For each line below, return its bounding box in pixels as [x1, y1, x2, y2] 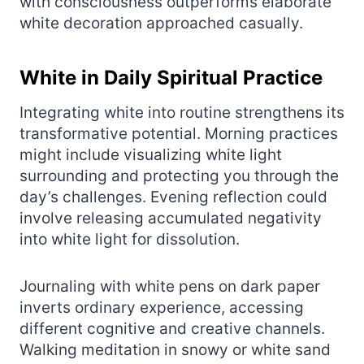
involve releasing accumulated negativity [19, 208, 322, 227]
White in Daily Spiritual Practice [19, 65, 323, 89]
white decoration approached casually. [19, 13, 303, 32]
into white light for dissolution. [19, 229, 240, 249]
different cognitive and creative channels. [19, 318, 325, 338]
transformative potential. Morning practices [19, 123, 338, 143]
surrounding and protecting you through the [19, 166, 339, 185]
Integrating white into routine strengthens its [19, 102, 344, 122]
